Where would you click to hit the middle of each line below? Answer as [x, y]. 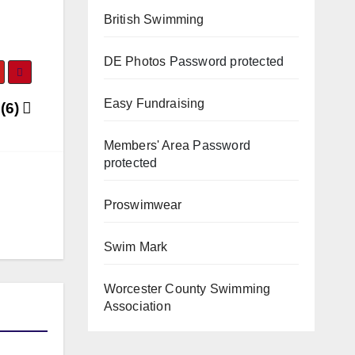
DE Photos [135, 61]
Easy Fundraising [154, 103]
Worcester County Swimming [187, 288]
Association [137, 306]
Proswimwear [143, 204]
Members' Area [147, 145]
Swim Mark [136, 246]
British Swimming [154, 19]
